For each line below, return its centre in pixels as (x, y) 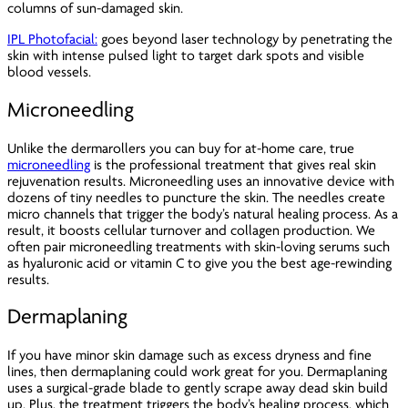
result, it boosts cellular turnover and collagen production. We (191, 230)
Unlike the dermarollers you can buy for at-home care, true (181, 148)
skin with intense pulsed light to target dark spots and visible (186, 55)
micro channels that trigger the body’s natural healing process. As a (203, 214)
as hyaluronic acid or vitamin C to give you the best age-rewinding (199, 263)
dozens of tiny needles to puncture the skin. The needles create (196, 197)
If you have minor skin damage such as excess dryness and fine (189, 356)
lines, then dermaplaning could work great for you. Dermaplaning (197, 372)
